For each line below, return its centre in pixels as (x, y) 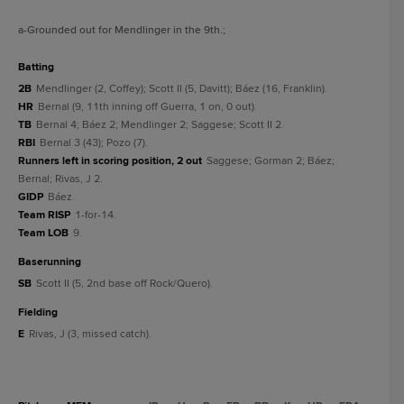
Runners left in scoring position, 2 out (110, 161)
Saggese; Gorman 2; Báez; (271, 161)
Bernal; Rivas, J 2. (60, 179)
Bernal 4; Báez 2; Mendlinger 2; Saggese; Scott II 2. (160, 125)
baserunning (53, 262)
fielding (41, 312)
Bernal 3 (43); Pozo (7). (94, 143)
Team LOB (43, 233)
